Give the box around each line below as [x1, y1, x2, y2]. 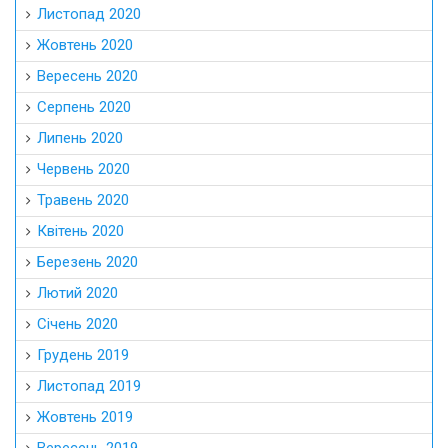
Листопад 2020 [37, 4, 141, 23]
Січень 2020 [37, 314, 118, 333]
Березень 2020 [37, 252, 138, 271]
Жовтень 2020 [37, 35, 133, 54]
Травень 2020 [37, 190, 129, 209]
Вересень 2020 [37, 66, 138, 85]
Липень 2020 [37, 128, 123, 147]
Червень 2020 [37, 159, 130, 178]
